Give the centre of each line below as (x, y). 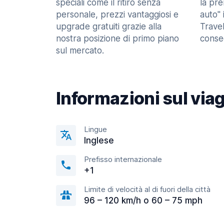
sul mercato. (80, 50)
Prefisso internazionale (123, 159)
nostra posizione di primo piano (117, 38)
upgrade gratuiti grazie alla (109, 26)
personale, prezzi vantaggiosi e (117, 14)
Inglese (99, 140)
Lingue (95, 129)
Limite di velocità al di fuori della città (147, 189)
